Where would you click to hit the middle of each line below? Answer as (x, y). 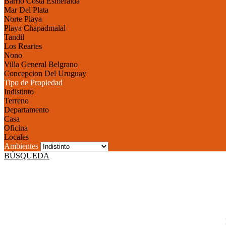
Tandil (14, 37)
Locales (16, 137)
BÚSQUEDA (27, 156)
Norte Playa (23, 19)
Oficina (16, 128)
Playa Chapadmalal (35, 28)
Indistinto (19, 92)
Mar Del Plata (26, 10)
